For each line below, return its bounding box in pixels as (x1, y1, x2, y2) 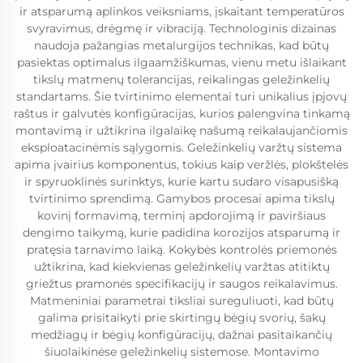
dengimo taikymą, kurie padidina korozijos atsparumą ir (23, 225, 340, 240)
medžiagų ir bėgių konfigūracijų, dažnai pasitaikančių (31, 327, 332, 342)
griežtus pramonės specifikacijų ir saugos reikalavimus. (25, 276, 338, 291)
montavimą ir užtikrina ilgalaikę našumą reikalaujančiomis (15, 123, 348, 138)
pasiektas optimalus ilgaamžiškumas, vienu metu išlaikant (16, 55, 347, 70)
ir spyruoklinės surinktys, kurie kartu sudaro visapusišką (24, 174, 339, 189)
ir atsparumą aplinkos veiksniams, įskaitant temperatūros (19, 4, 344, 19)
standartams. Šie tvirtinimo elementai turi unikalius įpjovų (16, 89, 347, 104)
